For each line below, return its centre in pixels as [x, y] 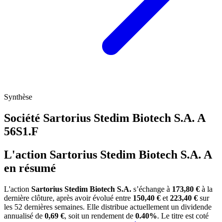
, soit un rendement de [100, 216]
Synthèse [18, 97]
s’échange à [152, 189]
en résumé [30, 168]
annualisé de [24, 216]
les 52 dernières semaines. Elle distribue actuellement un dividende [108, 207]
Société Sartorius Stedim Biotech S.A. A [105, 118]
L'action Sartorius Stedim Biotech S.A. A [108, 154]
